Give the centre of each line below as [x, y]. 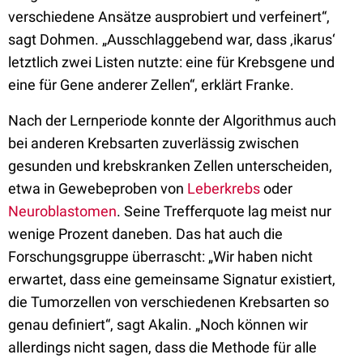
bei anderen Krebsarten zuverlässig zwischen [154, 143]
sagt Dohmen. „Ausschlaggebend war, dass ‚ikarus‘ [172, 39]
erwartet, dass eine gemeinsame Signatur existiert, [172, 279]
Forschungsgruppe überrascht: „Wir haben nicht [160, 256]
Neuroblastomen [62, 211]
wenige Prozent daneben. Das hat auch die [145, 234]
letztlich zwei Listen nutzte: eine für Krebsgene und [171, 62]
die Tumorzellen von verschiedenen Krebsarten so [169, 302]
